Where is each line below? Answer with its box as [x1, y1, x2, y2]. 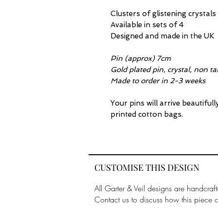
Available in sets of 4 [110, 20, 184, 29]
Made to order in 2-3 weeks [110, 76, 205, 85]
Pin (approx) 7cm [110, 54, 171, 63]
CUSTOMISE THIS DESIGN [94, 162, 200, 173]
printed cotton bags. [110, 110, 183, 119]
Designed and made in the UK [110, 32, 215, 40]
